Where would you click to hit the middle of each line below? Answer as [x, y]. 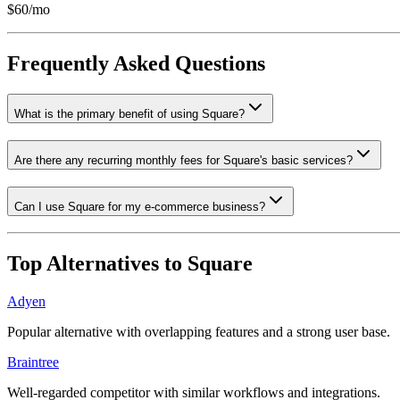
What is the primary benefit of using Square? [129, 114]
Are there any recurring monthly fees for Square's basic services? [183, 160]
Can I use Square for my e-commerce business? [140, 206]
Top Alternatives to [97, 264]
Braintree [33, 362]
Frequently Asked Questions [136, 64]
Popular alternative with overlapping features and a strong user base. [199, 332]
